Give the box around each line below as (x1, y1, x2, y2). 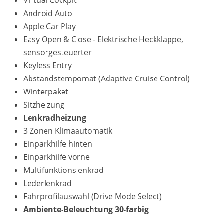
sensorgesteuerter (23, 47, 92, 58)
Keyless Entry (23, 60, 72, 71)
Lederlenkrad (23, 178, 72, 189)
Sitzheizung (23, 99, 64, 110)
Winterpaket (23, 86, 68, 97)
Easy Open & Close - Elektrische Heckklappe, (23, 34, 183, 45)
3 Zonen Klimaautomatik (23, 125, 112, 137)
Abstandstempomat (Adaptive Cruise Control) (23, 73, 190, 84)
